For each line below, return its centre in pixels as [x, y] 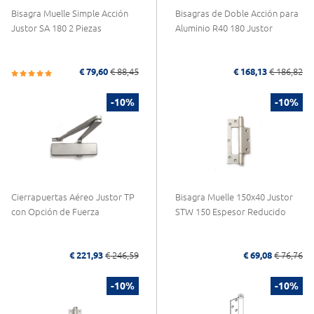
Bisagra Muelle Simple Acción [70, 13]
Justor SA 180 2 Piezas [56, 28]
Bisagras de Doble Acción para [237, 13]
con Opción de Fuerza [55, 211]
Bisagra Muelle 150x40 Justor [234, 197]
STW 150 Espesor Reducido [231, 211]
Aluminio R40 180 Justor [224, 28]
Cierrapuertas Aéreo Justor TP [73, 197]
